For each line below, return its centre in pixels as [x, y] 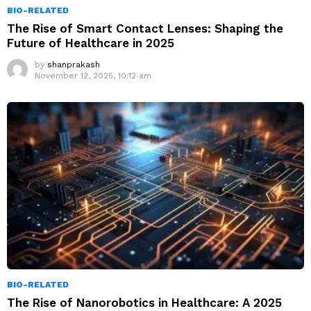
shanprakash [74, 65]
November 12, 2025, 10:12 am [93, 76]
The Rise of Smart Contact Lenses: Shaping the [145, 29]
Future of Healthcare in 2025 [91, 43]
